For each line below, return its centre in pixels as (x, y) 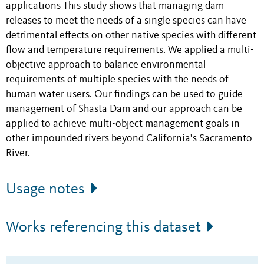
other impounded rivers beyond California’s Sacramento (129, 139)
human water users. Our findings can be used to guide (124, 95)
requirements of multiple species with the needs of (117, 80)
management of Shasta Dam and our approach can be (124, 110)
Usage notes (45, 189)
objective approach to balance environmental (106, 65)
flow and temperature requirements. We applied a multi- (130, 51)
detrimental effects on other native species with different (131, 36)
